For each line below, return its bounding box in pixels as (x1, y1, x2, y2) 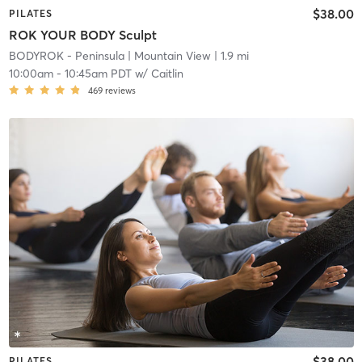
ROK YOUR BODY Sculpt (8, 26, 157, 43)
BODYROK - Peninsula (8, 48, 124, 63)
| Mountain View (124, 48, 211, 63)
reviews (104, 84, 136, 96)
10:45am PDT (64, 65, 132, 81)
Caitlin (150, 65, 183, 81)
